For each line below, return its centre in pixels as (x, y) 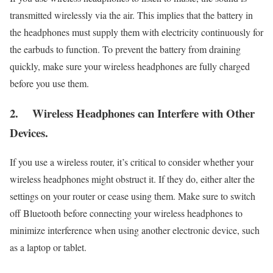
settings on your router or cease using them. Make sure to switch (133, 196)
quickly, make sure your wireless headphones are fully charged (130, 66)
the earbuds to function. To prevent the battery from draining (125, 49)
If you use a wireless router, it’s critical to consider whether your (132, 162)
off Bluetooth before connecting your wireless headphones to (126, 213)
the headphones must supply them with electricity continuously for (136, 32)
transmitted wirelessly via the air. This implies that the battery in (131, 15)
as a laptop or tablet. (48, 247)
